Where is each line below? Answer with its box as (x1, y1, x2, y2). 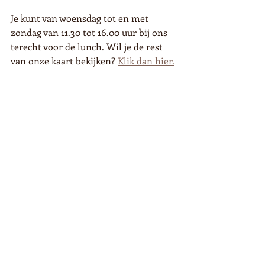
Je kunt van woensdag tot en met (11, 12, 151, 24)
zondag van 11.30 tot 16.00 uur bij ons (11, 26, 170, 38)
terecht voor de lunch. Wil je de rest (11, 40, 165, 53)
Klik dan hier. (118, 54, 174, 67)
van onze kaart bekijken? (11, 54, 118, 67)
